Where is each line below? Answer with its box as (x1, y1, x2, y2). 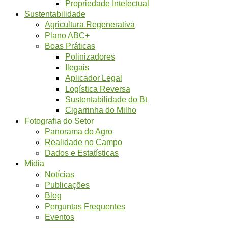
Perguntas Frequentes (45, 202, 125, 211)
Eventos (45, 212, 74, 222)
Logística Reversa (65, 84, 130, 94)
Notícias (45, 169, 74, 179)
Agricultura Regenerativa (45, 20, 135, 30)
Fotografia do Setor (24, 116, 94, 126)
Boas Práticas (45, 41, 95, 51)
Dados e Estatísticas (45, 148, 119, 158)
